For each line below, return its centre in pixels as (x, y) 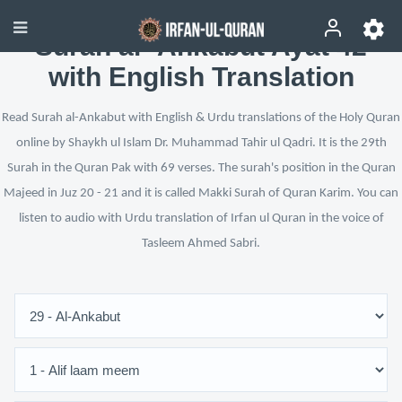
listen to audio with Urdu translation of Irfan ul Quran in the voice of (201, 218)
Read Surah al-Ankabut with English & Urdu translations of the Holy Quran (201, 118)
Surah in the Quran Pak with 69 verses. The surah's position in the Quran (201, 168)
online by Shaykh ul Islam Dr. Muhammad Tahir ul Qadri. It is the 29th (201, 143)
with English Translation (201, 77)
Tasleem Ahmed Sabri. (201, 244)
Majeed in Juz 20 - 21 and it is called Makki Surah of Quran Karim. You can (201, 193)
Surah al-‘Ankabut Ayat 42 (201, 46)
